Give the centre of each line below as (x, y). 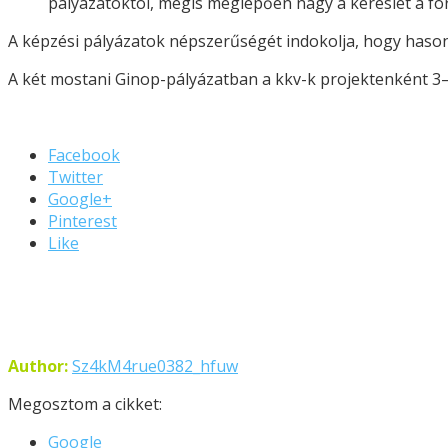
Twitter (75, 176)
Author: (38, 365)
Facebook (84, 154)
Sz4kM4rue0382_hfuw (155, 365)
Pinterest (82, 220)
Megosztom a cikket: (85, 403)
